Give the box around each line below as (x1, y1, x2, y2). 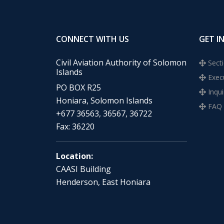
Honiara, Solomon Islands (56, 95, 152, 106)
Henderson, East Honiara (56, 176, 150, 187)
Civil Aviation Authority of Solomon (56, 57, 186, 68)
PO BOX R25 (56, 82, 101, 93)
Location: (56, 150, 93, 161)
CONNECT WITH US (56, 33, 129, 44)
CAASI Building (56, 163, 111, 174)
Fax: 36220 (56, 121, 94, 132)
